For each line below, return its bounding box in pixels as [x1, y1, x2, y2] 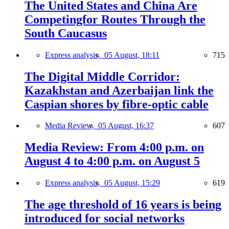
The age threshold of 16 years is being [25, 198, 221, 212]
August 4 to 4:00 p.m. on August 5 [25, 154, 200, 168]
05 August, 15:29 [104, 178, 160, 188]
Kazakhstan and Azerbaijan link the [25, 83, 214, 97]
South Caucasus [25, 26, 107, 40]
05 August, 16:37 [98, 121, 154, 130]
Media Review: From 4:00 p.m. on [25, 141, 204, 154]
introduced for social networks [25, 212, 185, 225]
